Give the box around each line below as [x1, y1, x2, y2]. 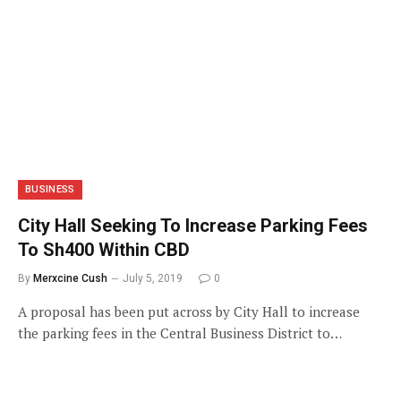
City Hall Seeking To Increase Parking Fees [18, 214, 368, 236]
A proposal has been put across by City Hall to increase [18, 302, 360, 320]
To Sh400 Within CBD [18, 238, 190, 260]
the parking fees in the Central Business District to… [18, 323, 342, 342]
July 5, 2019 [123, 271, 183, 285]
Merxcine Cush [33, 271, 107, 285]
